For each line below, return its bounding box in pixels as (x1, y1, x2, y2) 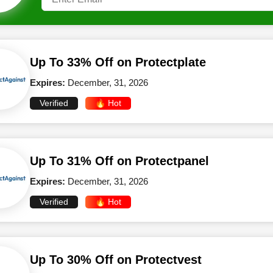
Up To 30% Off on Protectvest (30, 253, 202, 266)
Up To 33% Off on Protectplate (30, 55, 206, 69)
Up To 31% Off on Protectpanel (30, 154, 209, 168)
